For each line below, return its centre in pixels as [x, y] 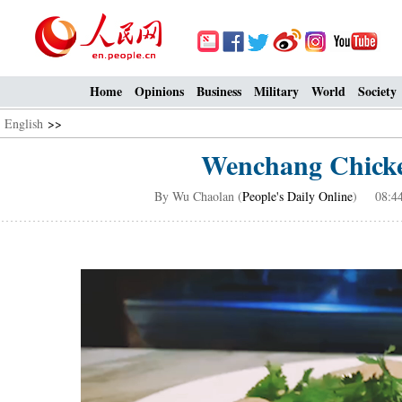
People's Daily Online [297, 196]
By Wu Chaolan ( [198, 196]
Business [219, 91]
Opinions [159, 91]
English [24, 123]
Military [276, 91]
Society [377, 91]
